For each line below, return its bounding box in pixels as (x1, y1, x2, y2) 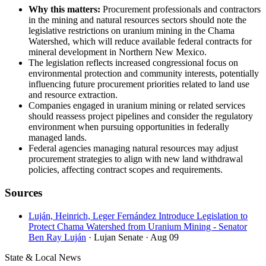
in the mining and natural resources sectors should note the (28, 15, 246, 26)
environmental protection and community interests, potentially (28, 68, 259, 79)
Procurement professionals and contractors (100, 4, 261, 15)
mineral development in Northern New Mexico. (28, 47, 207, 58)
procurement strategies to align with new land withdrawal (28, 154, 243, 164)
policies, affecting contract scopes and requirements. (28, 164, 223, 175)
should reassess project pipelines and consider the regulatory (28, 111, 253, 122)
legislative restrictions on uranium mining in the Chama (28, 26, 235, 36)
